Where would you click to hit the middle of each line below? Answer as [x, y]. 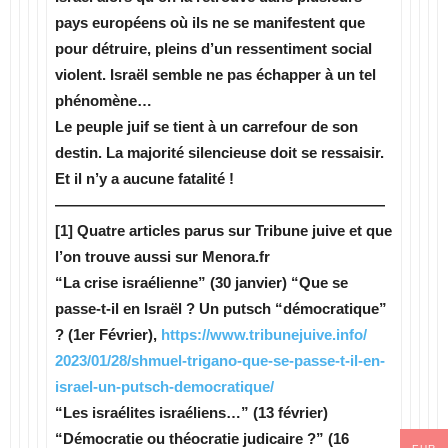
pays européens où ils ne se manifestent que [210, 22]
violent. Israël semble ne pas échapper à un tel [215, 74]
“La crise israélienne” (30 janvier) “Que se [201, 282]
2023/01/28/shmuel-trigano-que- [164, 360]
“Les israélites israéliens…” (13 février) [191, 412]
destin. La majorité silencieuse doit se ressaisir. [219, 152]
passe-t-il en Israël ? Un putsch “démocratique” [221, 308]
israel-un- [88, 386]
